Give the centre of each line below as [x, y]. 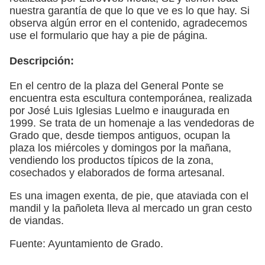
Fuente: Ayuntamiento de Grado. [86, 243]
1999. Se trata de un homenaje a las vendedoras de [132, 123]
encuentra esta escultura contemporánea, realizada [131, 98]
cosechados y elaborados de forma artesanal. [117, 172]
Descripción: [42, 61]
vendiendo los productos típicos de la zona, [112, 160]
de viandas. [37, 220]
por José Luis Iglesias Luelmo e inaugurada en [119, 110]
